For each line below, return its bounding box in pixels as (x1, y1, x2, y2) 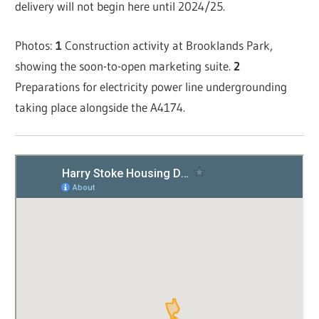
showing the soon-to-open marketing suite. (15, 58, 234, 73)
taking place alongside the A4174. (15, 99, 186, 115)
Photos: (15, 37, 56, 53)
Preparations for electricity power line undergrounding (15, 78, 288, 94)
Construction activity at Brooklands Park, (62, 37, 273, 53)
